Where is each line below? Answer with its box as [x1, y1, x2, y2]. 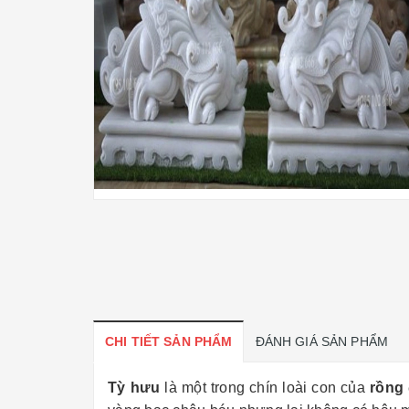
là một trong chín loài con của [164, 380, 371, 395]
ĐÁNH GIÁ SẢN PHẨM [255, 334, 389, 349]
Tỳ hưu [108, 380, 165, 395]
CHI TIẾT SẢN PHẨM [105, 334, 233, 349]
